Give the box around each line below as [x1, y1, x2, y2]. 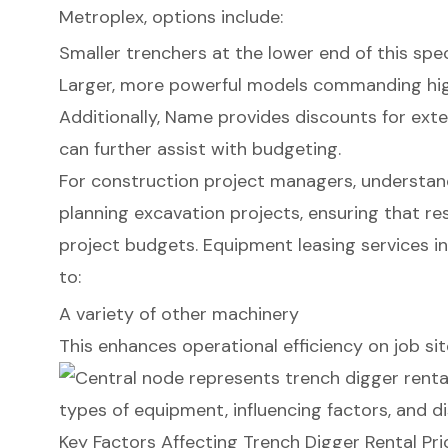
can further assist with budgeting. [58, 137, 341, 162]
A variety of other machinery [58, 301, 299, 326]
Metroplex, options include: [58, 4, 283, 29]
